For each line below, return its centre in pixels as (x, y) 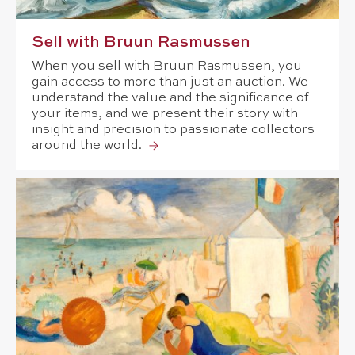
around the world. (88, 146)
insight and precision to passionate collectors (173, 130)
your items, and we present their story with (165, 114)
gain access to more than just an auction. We (170, 82)
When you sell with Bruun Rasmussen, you (167, 67)
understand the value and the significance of (170, 98)
